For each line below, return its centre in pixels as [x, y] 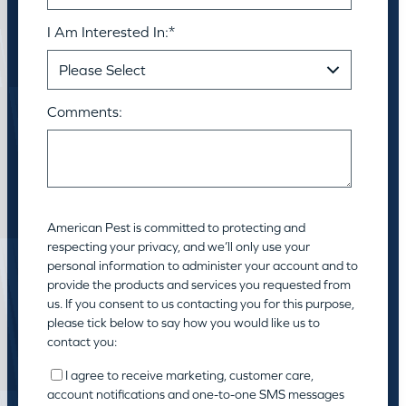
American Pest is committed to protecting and [176, 227]
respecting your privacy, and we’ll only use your [179, 246]
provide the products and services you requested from [199, 284]
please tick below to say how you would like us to [184, 322]
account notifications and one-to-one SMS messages [196, 394]
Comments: [85, 111]
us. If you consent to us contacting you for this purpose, [201, 303]
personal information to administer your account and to [203, 265]
